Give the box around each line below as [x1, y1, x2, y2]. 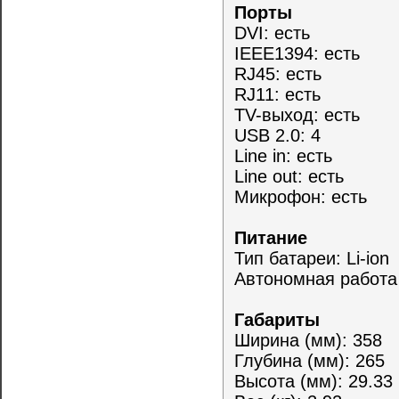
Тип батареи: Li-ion [234, 248, 390, 269]
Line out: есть [234, 167, 345, 187]
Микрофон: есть [234, 187, 368, 208]
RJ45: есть [234, 64, 322, 85]
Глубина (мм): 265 [234, 351, 386, 371]
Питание [234, 228, 313, 248]
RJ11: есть [234, 85, 322, 105]
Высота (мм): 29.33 [234, 371, 394, 392]
